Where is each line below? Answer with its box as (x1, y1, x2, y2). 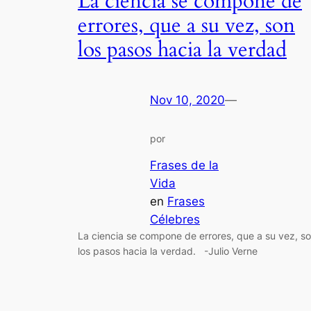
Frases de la (150, 158, 219, 173)
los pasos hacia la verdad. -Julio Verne (78, 245, 258, 258)
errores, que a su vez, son (78, 12, 295, 40)
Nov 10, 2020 (150, 93, 225, 108)
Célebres (150, 212, 200, 227)
